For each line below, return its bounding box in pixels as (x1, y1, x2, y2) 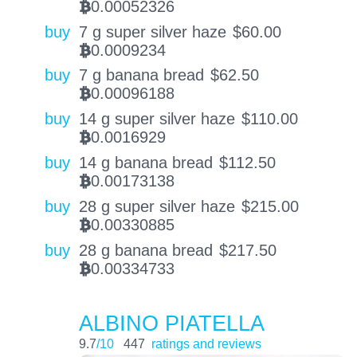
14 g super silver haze (78, 110, 235, 128)
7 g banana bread (78, 66, 204, 84)
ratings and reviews (151, 336, 261, 351)
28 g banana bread (78, 241, 213, 259)
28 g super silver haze (78, 197, 235, 215)
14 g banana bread (78, 154, 213, 172)
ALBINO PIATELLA (78, 311, 265, 336)
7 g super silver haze (78, 22, 226, 41)
